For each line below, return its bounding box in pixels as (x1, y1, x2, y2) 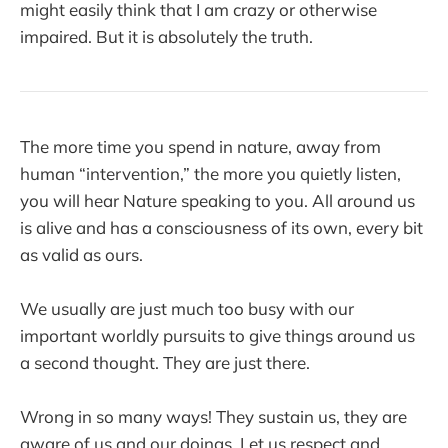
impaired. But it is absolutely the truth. (20, 25, 313, 47)
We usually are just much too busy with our (20, 297, 354, 319)
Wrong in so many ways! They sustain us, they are (20, 405, 407, 427)
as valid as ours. (20, 243, 143, 265)
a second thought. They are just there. (20, 351, 310, 373)
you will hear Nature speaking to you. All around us (20, 189, 415, 211)
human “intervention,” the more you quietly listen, (20, 162, 401, 184)
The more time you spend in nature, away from (20, 135, 381, 157)
